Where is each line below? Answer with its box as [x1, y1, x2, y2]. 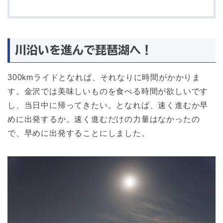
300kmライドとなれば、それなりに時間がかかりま [7, 73, 201, 82]
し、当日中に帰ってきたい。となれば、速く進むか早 [7, 101, 209, 110]
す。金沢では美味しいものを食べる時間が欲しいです [7, 87, 209, 96]
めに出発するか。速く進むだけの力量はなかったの [7, 115, 200, 124]
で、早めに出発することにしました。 [7, 129, 150, 138]
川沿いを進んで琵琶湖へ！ [15, 44, 152, 56]
